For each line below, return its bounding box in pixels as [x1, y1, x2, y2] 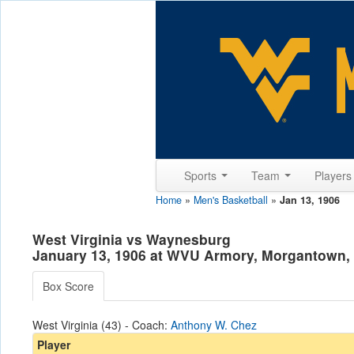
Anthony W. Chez [171, 317, 257, 333]
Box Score [43, 278, 94, 294]
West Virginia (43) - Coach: [32, 317, 171, 333]
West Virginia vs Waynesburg [32, 229, 231, 249]
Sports [184, 168, 220, 183]
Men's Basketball [194, 193, 268, 207]
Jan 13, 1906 [280, 193, 340, 207]
